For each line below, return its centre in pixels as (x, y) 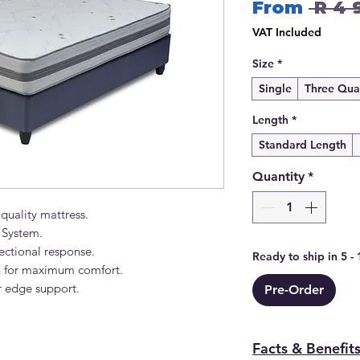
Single (275, 88)
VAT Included (287, 32)
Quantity (278, 176)
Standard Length (303, 144)
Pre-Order (294, 289)
